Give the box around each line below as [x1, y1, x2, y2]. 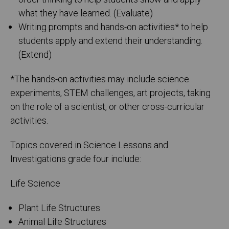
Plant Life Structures [18, 201, 101, 216]
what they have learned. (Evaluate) [18, 7, 153, 21]
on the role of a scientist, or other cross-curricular [10, 100, 204, 114]
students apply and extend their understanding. [18, 34, 203, 49]
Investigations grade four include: [10, 152, 141, 167]
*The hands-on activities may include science [10, 73, 189, 87]
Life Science [10, 177, 60, 191]
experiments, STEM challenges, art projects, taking [10, 86, 211, 101]
